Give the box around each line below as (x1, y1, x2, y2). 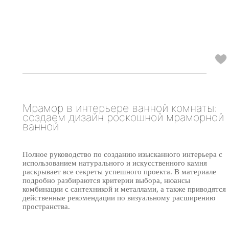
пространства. (22, 202, 70, 211)
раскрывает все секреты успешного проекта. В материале (22, 167, 216, 176)
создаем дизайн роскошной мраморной (22, 110, 224, 124)
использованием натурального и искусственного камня (22, 158, 207, 167)
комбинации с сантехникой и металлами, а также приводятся (22, 185, 226, 193)
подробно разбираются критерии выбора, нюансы (22, 176, 190, 185)
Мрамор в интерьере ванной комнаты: (22, 101, 217, 115)
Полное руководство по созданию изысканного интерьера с (22, 150, 222, 158)
